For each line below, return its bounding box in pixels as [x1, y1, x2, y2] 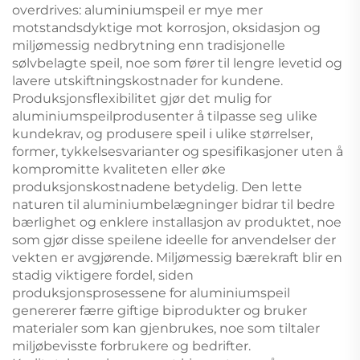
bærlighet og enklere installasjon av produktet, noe [12, 214, 342, 230]
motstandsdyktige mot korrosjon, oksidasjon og [12, 19, 321, 35]
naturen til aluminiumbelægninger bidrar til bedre [12, 196, 335, 212]
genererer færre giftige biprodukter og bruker [12, 302, 307, 318]
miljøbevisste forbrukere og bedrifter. [12, 337, 251, 354]
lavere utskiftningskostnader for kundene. [12, 72, 283, 88]
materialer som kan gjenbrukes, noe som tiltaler [12, 320, 320, 336]
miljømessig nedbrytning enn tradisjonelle [12, 37, 285, 53]
